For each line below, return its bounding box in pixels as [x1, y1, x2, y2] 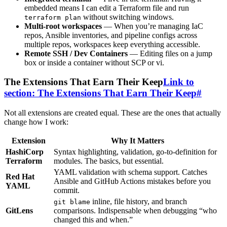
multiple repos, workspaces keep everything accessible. [24, 40, 200, 49]
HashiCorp [6, 147, 44, 156]
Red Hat [6, 172, 34, 181]
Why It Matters [111, 136, 164, 145]
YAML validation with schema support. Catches [54, 167, 207, 176]
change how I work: [4, 117, 68, 126]
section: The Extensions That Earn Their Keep [4, 88, 197, 99]
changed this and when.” [54, 215, 133, 224]
